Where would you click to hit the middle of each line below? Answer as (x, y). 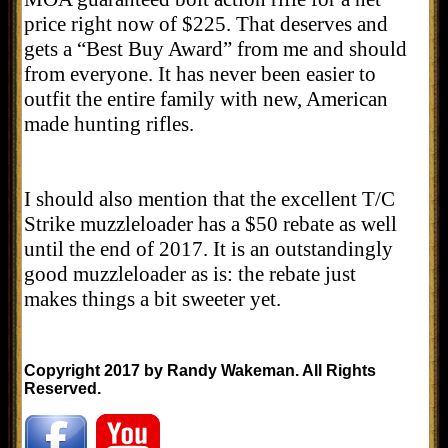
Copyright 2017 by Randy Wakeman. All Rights (200, 370)
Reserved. (62, 388)
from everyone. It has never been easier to (200, 73)
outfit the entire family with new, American (206, 98)
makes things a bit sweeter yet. (152, 298)
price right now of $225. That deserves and (206, 23)
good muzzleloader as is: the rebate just (190, 273)
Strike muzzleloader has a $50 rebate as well (210, 223)
